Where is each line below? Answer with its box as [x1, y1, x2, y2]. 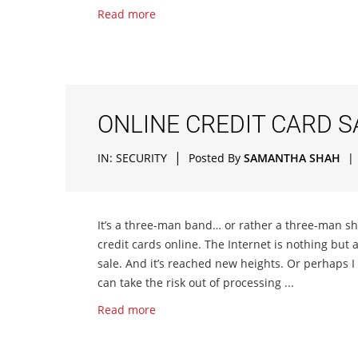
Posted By [189, 150, 244, 165]
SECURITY [116, 150, 167, 165]
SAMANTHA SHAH [244, 150, 340, 165]
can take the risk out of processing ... [97, 275, 294, 290]
